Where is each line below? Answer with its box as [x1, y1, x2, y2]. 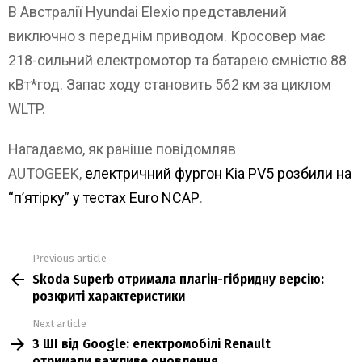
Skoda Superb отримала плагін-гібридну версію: [32, 270, 324, 288]
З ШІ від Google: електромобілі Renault [32, 335, 271, 353]
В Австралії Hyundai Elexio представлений [8, 3, 287, 21]
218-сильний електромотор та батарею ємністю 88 [8, 52, 347, 69]
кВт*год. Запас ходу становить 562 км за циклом [8, 76, 331, 94]
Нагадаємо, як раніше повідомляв [8, 141, 236, 158]
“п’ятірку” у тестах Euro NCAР [8, 189, 200, 207]
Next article [32, 317, 86, 330]
